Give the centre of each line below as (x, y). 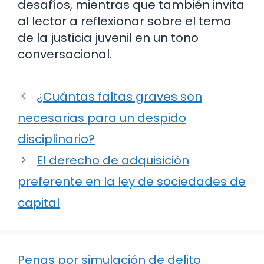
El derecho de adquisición (113, 160)
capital (39, 202)
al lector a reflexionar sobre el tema (125, 21)
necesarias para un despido (102, 118)
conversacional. (65, 54)
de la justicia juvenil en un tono (108, 37)
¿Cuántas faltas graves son (119, 96)
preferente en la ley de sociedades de (132, 181)
